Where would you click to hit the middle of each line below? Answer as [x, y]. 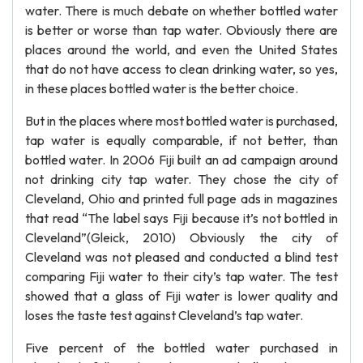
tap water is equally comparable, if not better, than [181, 140]
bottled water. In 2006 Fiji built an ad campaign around [181, 160]
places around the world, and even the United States [181, 49]
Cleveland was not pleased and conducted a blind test [181, 257]
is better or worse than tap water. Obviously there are [181, 30]
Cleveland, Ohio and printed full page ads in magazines [181, 199]
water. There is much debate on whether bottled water [181, 11]
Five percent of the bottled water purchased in [181, 348]
